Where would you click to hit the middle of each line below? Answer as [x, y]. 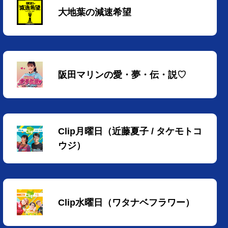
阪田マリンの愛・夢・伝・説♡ [122, 75]
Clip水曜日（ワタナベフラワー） [126, 202]
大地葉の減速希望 [95, 12]
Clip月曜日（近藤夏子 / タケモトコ [130, 132]
